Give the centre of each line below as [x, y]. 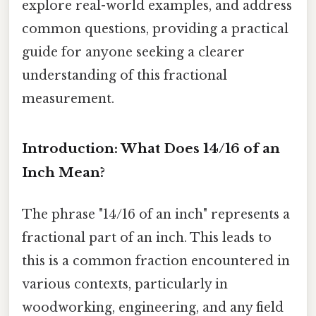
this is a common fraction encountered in [156, 261]
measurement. [68, 98]
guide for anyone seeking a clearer [133, 52]
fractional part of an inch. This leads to [147, 237]
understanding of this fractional [124, 75]
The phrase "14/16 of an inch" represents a [156, 214]
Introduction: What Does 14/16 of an [151, 148]
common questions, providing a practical [155, 29]
